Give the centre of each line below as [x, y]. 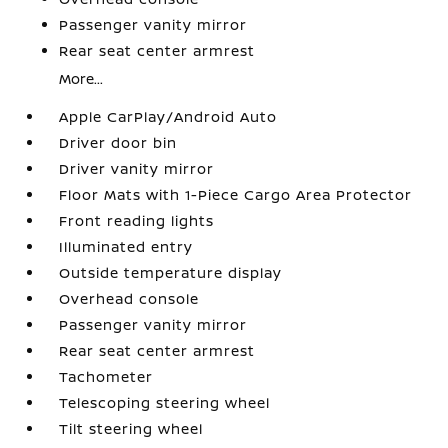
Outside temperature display [171, 272]
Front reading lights [137, 220]
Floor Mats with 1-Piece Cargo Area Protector [236, 194]
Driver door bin [118, 142]
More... [81, 78]
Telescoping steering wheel [165, 402]
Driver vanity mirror [137, 168]
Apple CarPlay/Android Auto [168, 116]
